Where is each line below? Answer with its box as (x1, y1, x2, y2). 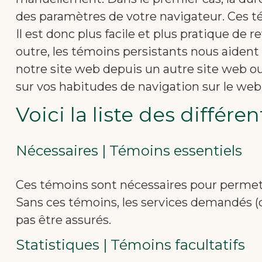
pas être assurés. (16, 213, 111, 227)
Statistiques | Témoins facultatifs (16, 236, 245, 253)
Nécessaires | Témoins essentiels (16, 142, 242, 159)
